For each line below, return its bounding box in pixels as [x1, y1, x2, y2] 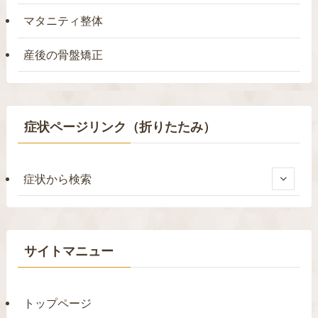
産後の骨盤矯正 [23, 48, 104, 61]
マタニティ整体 [23, 14, 104, 28]
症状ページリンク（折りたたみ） [23, 119, 216, 134]
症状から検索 [23, 172, 92, 185]
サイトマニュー [23, 244, 114, 259]
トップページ [23, 297, 92, 310]
